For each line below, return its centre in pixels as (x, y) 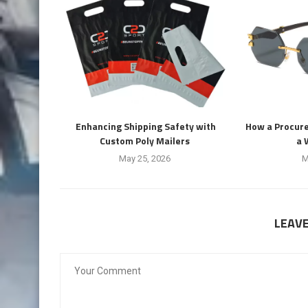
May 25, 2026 (144, 158)
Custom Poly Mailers (144, 140)
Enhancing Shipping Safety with (144, 126)
